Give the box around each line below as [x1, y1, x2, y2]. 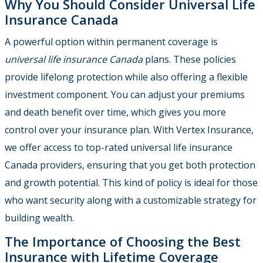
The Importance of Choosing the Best [5, 232, 241, 251]
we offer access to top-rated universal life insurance [5, 141, 232, 154]
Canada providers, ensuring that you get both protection [5, 159, 255, 172]
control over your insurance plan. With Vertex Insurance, [5, 123, 254, 137]
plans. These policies [143, 53, 236, 66]
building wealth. [5, 211, 74, 225]
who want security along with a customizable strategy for [5, 194, 257, 207]
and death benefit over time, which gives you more [5, 106, 226, 119]
